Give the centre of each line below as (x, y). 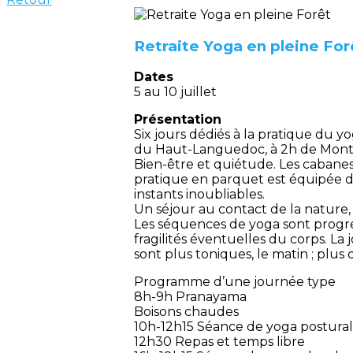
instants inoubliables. (199, 195)
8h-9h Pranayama (190, 297)
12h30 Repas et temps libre (219, 342)
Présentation (178, 120)
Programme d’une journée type (235, 282)
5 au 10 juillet (175, 92)
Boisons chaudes (186, 312)
